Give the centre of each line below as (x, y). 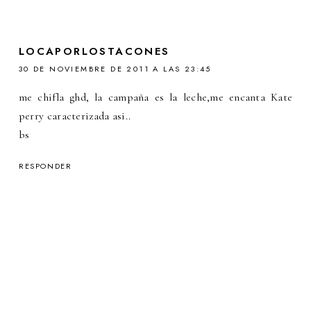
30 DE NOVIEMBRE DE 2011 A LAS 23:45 (115, 69)
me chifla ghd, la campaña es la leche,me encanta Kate (155, 98)
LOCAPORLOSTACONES (94, 52)
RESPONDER (45, 166)
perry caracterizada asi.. (75, 116)
